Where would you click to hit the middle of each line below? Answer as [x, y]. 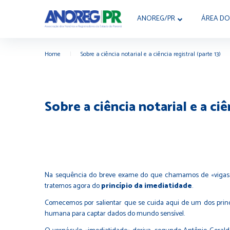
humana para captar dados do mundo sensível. [115, 214]
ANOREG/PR [156, 19]
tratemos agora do [73, 186]
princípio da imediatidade [147, 186]
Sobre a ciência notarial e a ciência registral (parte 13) [151, 54]
